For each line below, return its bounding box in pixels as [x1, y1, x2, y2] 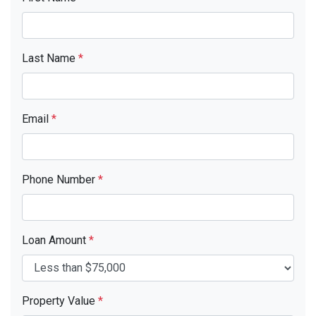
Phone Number [22, 172, 98, 186]
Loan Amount [22, 233, 89, 247]
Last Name [22, 51, 78, 65]
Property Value [22, 293, 98, 308]
